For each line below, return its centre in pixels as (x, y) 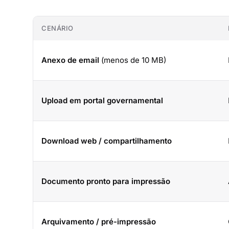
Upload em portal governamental (102, 100)
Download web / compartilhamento (107, 141)
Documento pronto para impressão (106, 181)
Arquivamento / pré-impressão (99, 222)
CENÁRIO (58, 28)
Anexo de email (70, 60)
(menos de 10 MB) (133, 60)
